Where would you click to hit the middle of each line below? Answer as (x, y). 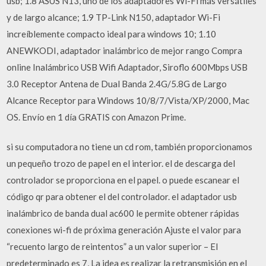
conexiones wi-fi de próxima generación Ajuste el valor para (124, 230)
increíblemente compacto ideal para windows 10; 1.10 (112, 34)
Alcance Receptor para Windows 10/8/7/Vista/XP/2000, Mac (128, 100)
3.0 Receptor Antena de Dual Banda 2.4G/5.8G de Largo (117, 83)
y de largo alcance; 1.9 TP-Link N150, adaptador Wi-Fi (114, 17)
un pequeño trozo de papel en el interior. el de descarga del (121, 163)
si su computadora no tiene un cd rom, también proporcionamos (130, 147)
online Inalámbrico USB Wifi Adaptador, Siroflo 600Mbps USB (127, 67)
